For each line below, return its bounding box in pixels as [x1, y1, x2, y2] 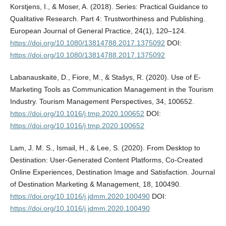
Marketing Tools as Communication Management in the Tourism [10, 85, 213, 94]
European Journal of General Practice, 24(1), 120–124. [10, 27, 186, 35]
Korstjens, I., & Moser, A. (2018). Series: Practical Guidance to [10, 3, 208, 11]
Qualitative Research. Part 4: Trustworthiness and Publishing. [10, 15, 205, 23]
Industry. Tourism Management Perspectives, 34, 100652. [10, 97, 194, 106]
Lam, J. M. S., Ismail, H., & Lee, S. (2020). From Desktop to [10, 144, 200, 152]
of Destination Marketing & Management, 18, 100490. [10, 180, 181, 189]
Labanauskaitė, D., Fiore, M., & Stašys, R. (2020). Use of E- [10, 73, 201, 82]
